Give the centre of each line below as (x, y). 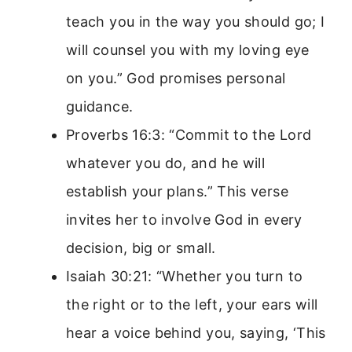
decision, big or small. (141, 247)
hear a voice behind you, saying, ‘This (196, 332)
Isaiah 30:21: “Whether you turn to (185, 276)
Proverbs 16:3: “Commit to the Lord (189, 134)
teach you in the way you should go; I (196, 21)
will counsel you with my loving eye (188, 49)
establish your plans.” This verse (177, 191)
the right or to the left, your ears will (192, 304)
